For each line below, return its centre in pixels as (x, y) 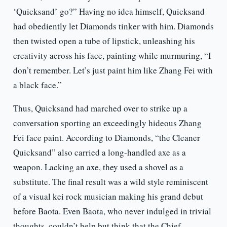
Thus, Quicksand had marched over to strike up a (100, 108)
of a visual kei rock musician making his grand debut (108, 197)
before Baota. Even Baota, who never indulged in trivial (112, 211)
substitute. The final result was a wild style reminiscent (110, 182)
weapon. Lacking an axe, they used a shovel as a (98, 167)
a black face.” (37, 85)
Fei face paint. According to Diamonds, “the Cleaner (106, 138)
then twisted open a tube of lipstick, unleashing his (104, 41)
